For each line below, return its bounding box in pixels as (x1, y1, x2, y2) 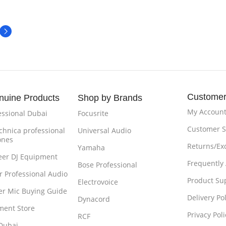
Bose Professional (78, 160, 138, 170)
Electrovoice (78, 177, 119, 187)
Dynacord (78, 194, 110, 204)
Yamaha (78, 143, 105, 153)
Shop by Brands (78, 93, 143, 103)
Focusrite (78, 108, 109, 119)
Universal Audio (78, 126, 132, 136)
